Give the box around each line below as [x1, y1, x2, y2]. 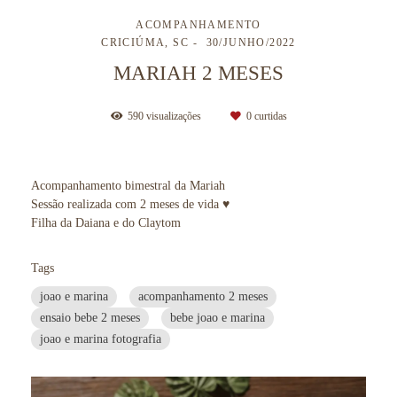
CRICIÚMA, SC [101, 36, 190, 49]
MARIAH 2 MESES [113, 60, 284, 84]
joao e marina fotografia [40, 331, 161, 346]
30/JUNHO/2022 [206, 36, 296, 49]
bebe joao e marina [170, 310, 265, 324]
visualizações [143, 110, 204, 122]
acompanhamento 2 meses [138, 289, 268, 303]
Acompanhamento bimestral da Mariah [31, 178, 225, 192]
